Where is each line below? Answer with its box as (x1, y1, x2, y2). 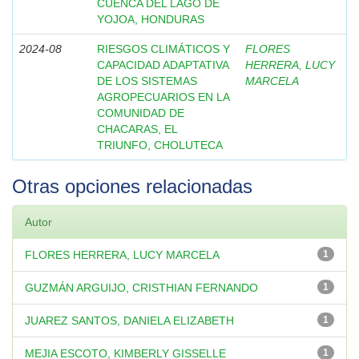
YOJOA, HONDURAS (97, 13, 204, 26)
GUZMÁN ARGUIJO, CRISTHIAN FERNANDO (25, 281, 258, 294)
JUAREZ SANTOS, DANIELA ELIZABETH (25, 314, 234, 327)
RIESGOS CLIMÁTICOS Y (97, 42, 230, 55)
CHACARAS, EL (97, 123, 177, 135)
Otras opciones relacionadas (12, 175, 252, 197)
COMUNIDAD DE (97, 107, 184, 119)
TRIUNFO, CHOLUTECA (97, 139, 223, 151)
